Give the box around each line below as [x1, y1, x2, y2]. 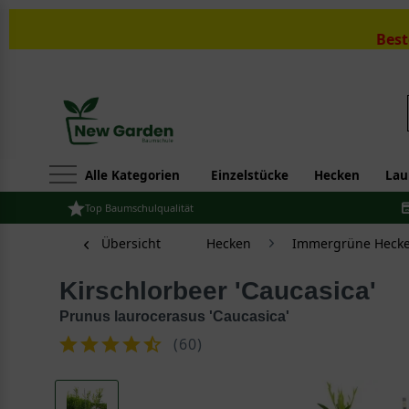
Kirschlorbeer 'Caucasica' [78, 277, 376, 305]
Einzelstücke [211, 167, 288, 184]
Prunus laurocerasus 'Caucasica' [59, 309, 289, 324]
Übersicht [101, 235, 161, 252]
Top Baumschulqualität [85, 201, 194, 215]
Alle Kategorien [85, 167, 180, 184]
